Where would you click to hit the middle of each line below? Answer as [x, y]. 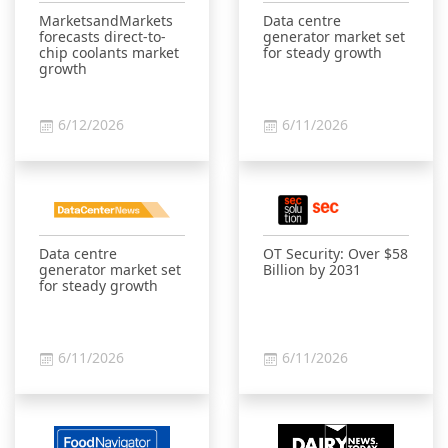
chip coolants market [109, 52]
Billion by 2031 [312, 269]
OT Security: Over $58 [335, 253]
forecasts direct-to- [102, 36]
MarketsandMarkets [106, 20]
